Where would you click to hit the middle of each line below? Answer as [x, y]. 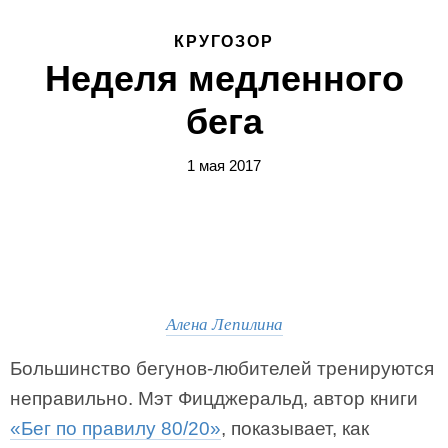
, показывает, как [295, 428]
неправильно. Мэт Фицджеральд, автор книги [214, 398]
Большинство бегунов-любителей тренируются [222, 368]
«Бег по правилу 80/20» [115, 428]
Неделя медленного [224, 78]
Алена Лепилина [224, 323]
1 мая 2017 [224, 165]
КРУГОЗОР [224, 41]
